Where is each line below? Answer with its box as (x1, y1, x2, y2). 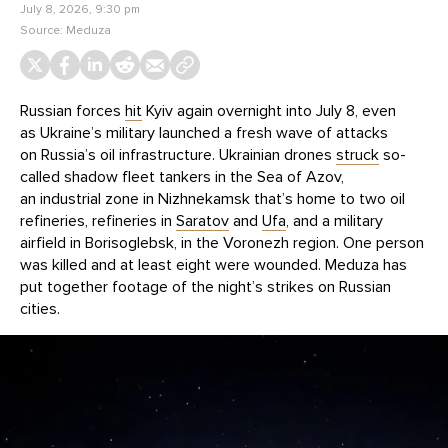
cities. (20, 298, 60, 319)
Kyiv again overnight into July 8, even (142, 100, 396, 121)
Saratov (176, 210, 229, 231)
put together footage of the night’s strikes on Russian (20, 276, 391, 297)
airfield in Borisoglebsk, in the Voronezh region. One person (20, 232, 424, 253)
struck (336, 144, 379, 165)
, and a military (286, 210, 383, 231)
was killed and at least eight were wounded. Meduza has (20, 254, 407, 275)
